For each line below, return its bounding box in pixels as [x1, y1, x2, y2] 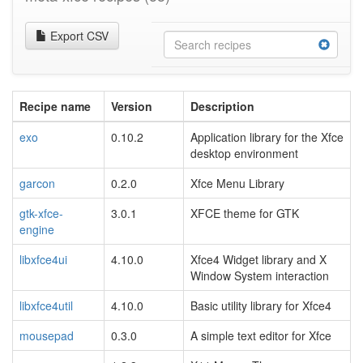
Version [111, 97, 152, 114]
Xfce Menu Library [190, 174, 284, 191]
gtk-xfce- [19, 204, 63, 221]
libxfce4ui [19, 250, 67, 267]
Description [190, 97, 254, 114]
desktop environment [190, 144, 298, 161]
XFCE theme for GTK [190, 204, 299, 221]
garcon [19, 174, 55, 191]
